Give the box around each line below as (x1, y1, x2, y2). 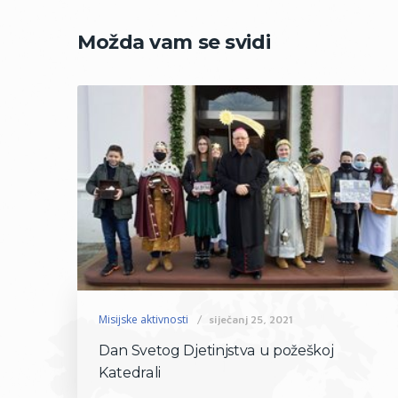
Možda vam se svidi (77, 29, 271, 54)
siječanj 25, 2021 (209, 312, 293, 326)
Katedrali (99, 363, 162, 381)
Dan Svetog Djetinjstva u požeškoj (99, 341, 334, 359)
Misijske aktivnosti (99, 311, 188, 327)
